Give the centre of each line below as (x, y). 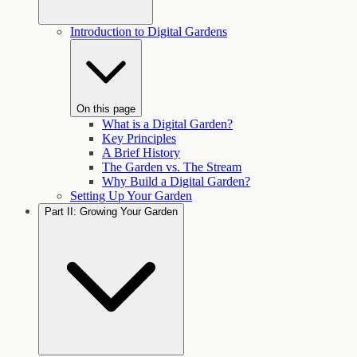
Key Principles (139, 139)
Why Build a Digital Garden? (176, 182)
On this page (106, 109)
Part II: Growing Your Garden (111, 212)
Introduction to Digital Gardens (149, 32)
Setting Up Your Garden (131, 196)
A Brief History (141, 153)
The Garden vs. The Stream (172, 167)
